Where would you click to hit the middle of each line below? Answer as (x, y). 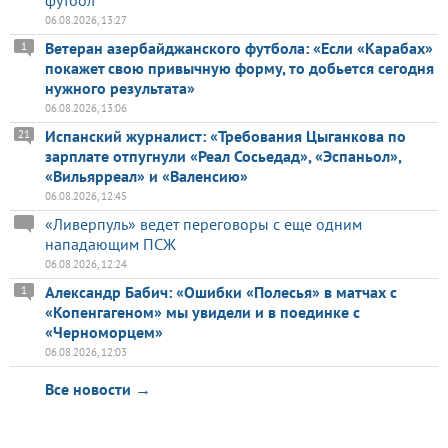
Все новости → (98, 389)
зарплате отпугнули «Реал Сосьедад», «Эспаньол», (223, 156)
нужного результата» (120, 88)
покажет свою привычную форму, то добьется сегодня (239, 68)
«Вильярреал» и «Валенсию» (146, 176)
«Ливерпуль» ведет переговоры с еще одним (203, 224)
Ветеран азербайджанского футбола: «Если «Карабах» (239, 48)
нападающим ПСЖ (110, 244)
